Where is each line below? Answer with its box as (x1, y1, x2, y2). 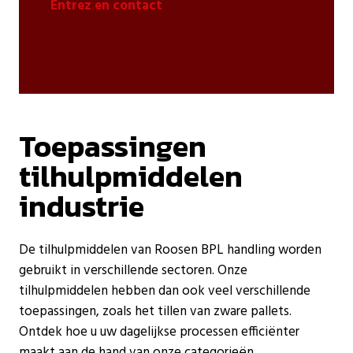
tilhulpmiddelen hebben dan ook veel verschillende (19, 281, 310, 303)
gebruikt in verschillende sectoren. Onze (19, 260, 247, 282)
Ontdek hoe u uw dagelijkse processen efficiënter (19, 321, 299, 344)
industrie (19, 184, 144, 229)
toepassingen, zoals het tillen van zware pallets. (19, 301, 292, 323)
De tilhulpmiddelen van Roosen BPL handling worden (19, 240, 321, 262)
